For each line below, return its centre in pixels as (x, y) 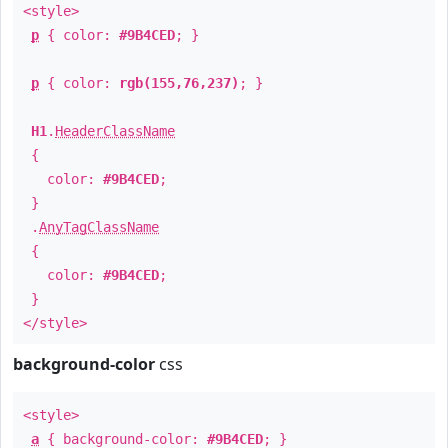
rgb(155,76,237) (179, 83)
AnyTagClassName (99, 227)
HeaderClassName (115, 131)
